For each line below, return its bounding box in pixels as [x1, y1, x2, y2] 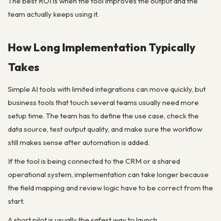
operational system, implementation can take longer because [8, 170, 209, 180]
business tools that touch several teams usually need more [8, 97, 199, 107]
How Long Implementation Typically [8, 39, 195, 54]
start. [8, 196, 24, 206]
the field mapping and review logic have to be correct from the [8, 183, 213, 193]
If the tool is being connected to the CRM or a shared [8, 156, 180, 166]
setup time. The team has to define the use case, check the [8, 110, 199, 120]
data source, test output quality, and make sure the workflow [8, 124, 202, 134]
